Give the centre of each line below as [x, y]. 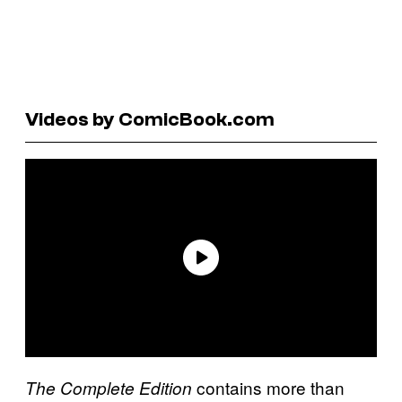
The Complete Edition [109, 387]
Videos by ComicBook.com [150, 119]
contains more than [268, 387]
